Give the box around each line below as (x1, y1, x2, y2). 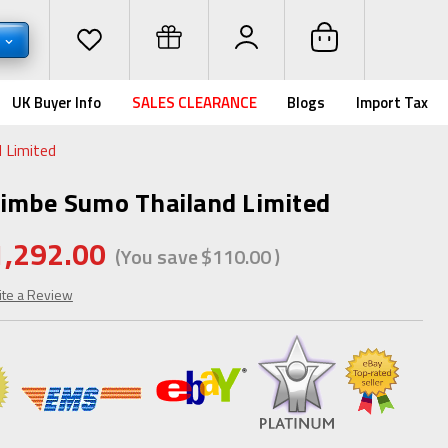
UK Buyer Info (12, 91, 102, 114)
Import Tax (356, 91, 428, 114)
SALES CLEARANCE (131, 91, 257, 114)
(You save (114, 241, 198, 272)
